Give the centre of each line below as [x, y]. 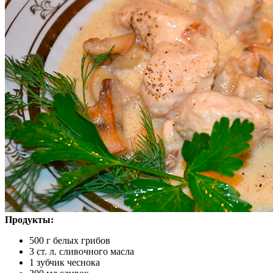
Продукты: [29, 220]
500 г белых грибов [70, 241]
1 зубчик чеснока [65, 263]
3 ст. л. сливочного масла [82, 252]
